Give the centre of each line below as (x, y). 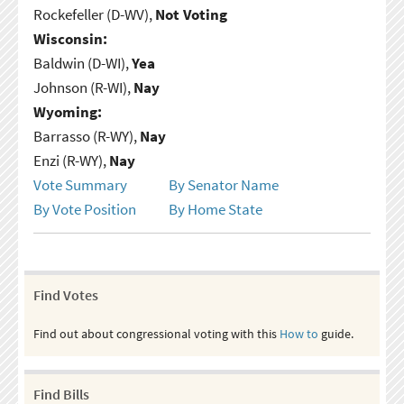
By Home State (215, 209)
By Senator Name (223, 184)
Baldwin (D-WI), (82, 63)
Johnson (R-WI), (83, 87)
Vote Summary (80, 184)
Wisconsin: (70, 38)
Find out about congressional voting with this (156, 333)
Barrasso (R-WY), (86, 136)
